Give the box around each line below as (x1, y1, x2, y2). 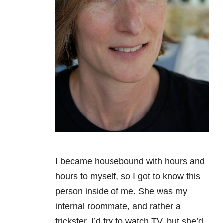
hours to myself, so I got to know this (55, 171, 200, 181)
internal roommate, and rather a (55, 201, 181, 211)
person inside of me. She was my (55, 186, 187, 196)
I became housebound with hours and (55, 156, 205, 166)
